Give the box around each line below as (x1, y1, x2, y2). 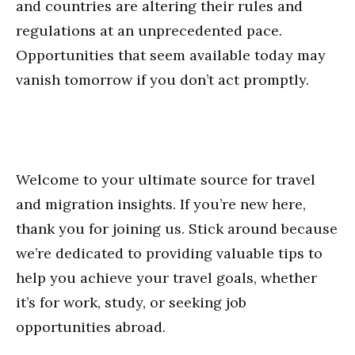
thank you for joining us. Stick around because (16, 219, 338, 238)
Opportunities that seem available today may (16, 46, 326, 64)
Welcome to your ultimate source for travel (16, 170, 315, 189)
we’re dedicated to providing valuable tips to (16, 244, 323, 262)
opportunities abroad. (16, 318, 166, 336)
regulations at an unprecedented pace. (16, 21, 282, 40)
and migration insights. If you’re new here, (16, 195, 306, 213)
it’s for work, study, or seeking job (16, 293, 246, 311)
